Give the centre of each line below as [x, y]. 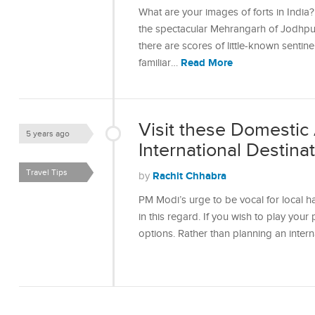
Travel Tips [47, 172]
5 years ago [48, 134]
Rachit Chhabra [189, 176]
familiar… [160, 63]
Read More [207, 63]
